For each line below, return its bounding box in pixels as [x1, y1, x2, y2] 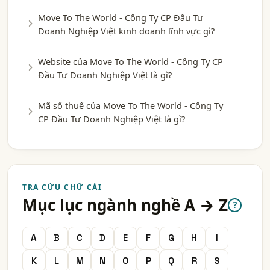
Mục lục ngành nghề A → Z [22, 193, 228, 216]
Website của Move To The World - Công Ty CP [38, 55, 223, 67]
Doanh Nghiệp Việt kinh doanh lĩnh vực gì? [38, 24, 215, 37]
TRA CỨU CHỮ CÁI [22, 181, 102, 192]
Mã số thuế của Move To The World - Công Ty [38, 99, 223, 111]
